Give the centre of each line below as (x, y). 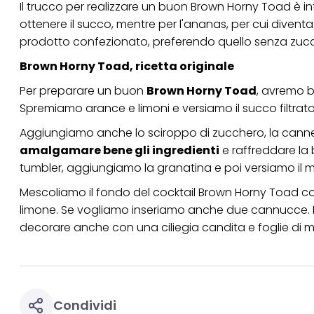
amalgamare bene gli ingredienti (120, 150)
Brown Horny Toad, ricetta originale (127, 66)
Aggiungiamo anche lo (84, 133)
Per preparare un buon (83, 91)
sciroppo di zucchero (206, 133)
